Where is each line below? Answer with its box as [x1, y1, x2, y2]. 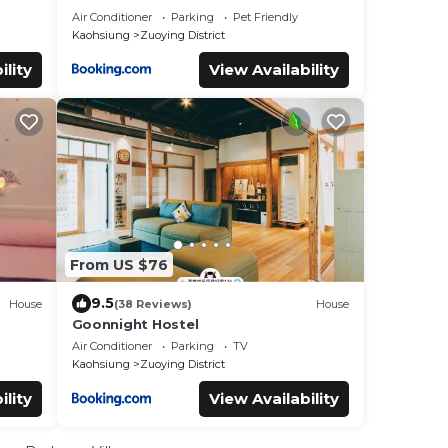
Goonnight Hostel [71, 316, 199, 332]
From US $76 [69, 255, 168, 274]
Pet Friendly [232, 9, 298, 24]
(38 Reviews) [113, 296, 192, 311]
